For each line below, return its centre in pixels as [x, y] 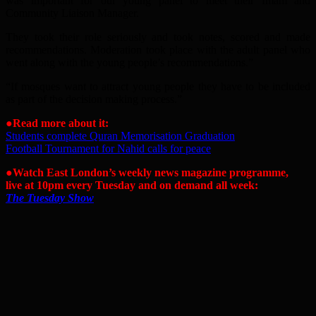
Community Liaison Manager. [72, 13]
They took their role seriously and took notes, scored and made [158, 37]
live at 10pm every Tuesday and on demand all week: [132, 186]
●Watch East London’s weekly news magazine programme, [147, 173]
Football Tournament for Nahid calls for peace [108, 149]
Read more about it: [61, 123]
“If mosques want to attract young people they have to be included [158, 87]
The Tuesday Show [50, 198]
